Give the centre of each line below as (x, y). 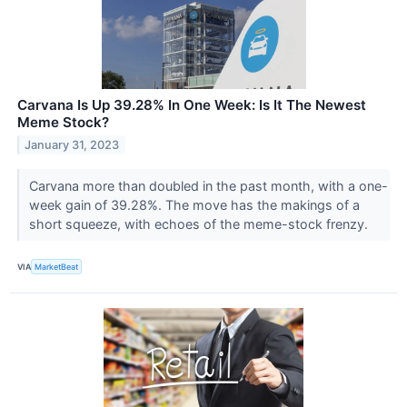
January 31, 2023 (72, 145)
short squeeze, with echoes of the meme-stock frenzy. (200, 224)
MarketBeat (57, 266)
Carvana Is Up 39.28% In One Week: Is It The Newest (192, 105)
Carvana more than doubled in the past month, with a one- (208, 186)
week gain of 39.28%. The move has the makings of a (194, 205)
